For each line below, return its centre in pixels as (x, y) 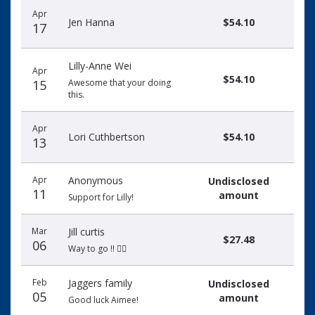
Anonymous (96, 180)
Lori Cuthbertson (107, 137)
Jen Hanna (91, 22)
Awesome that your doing (120, 83)
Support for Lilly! (101, 197)
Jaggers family (100, 283)
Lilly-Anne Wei (100, 66)
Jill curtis (86, 232)
